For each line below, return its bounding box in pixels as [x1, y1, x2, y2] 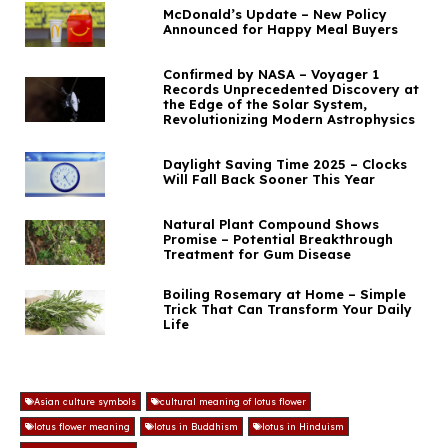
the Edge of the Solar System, [162, 96, 367, 113]
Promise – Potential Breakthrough [162, 231, 393, 248]
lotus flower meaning [34, 421, 130, 433]
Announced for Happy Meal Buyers [162, 21, 398, 38]
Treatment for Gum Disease [162, 246, 351, 263]
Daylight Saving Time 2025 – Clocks [162, 156, 407, 173]
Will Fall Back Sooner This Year [162, 171, 375, 188]
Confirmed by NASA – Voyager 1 [162, 66, 379, 83]
